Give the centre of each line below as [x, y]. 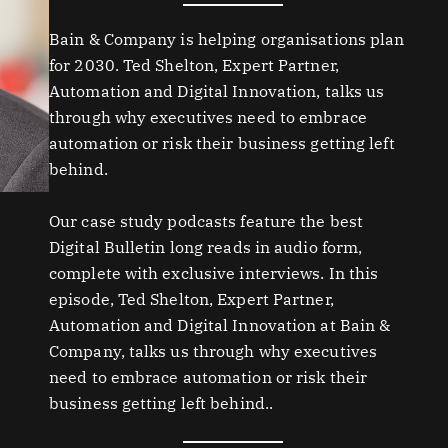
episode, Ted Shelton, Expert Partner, [191, 298]
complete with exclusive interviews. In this [214, 272]
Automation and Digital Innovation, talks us [217, 91]
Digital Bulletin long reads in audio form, [206, 246]
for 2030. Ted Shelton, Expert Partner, [194, 65]
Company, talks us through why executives [213, 350]
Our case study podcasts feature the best [206, 220]
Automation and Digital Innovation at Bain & [220, 324]
